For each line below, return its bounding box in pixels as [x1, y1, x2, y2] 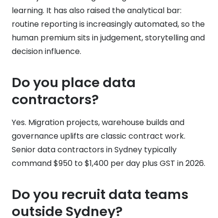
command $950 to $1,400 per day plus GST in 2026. [12, 157, 205, 169]
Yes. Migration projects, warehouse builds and [12, 116, 184, 128]
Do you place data [12, 73, 136, 92]
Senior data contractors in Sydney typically [12, 144, 177, 155]
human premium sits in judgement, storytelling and [12, 32, 205, 43]
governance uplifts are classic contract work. [12, 130, 185, 142]
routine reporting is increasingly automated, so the [12, 18, 205, 30]
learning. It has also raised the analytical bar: [12, 4, 182, 16]
